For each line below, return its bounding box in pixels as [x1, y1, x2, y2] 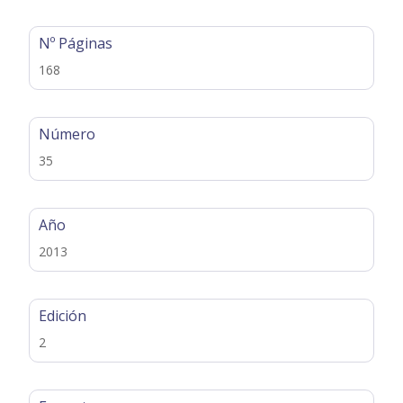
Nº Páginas [39, 33, 113, 54]
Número [39, 124, 96, 145]
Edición [39, 306, 87, 327]
